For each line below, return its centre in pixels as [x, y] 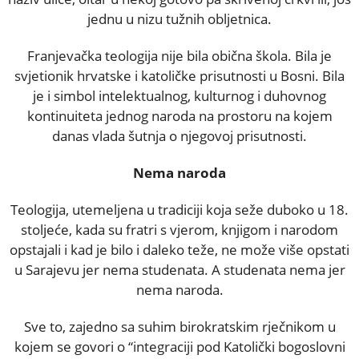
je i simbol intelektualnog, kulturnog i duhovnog [179, 95]
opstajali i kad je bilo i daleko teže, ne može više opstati [179, 249]
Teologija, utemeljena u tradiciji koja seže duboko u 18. [179, 209]
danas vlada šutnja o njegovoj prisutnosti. [179, 135]
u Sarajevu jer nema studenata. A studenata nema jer [179, 269]
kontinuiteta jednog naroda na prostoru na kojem [179, 115]
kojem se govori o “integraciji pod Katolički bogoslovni [179, 346]
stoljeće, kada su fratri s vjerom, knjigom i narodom [179, 229]
